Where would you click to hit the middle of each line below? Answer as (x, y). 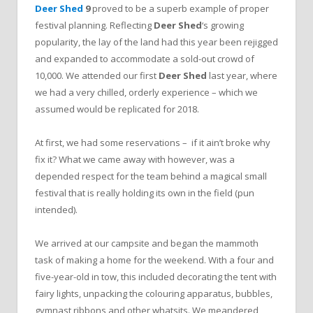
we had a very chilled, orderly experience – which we (146, 93)
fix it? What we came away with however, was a (135, 160)
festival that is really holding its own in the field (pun (145, 193)
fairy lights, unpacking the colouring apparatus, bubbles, (154, 294)
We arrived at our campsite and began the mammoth (147, 243)
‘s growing (223, 26)
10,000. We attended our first (97, 76)
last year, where (242, 76)
